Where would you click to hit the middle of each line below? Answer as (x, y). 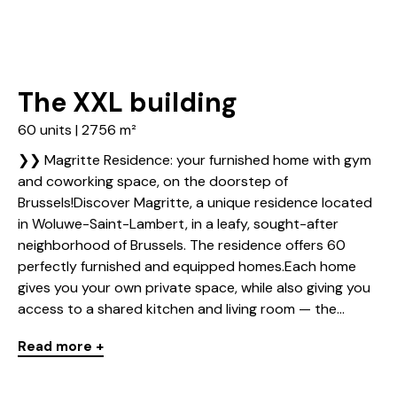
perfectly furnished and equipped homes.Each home (187, 267)
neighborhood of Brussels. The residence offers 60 (182, 245)
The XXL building (128, 103)
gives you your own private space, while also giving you (194, 288)
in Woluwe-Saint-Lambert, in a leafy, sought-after (178, 224)
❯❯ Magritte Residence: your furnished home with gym (195, 160)
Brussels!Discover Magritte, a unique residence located (195, 203)
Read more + (61, 347)
